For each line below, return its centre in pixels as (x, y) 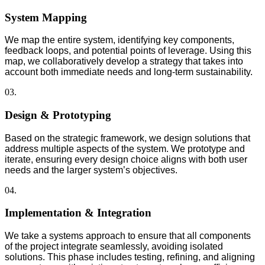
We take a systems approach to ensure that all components (128, 236)
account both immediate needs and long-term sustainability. (129, 72)
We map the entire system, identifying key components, (119, 40)
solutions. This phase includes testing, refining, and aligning (130, 257)
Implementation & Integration (78, 213)
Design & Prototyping (58, 115)
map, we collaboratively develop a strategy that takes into (124, 62)
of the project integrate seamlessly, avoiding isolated (114, 247)
